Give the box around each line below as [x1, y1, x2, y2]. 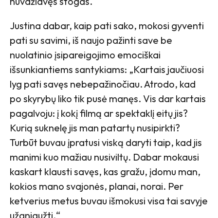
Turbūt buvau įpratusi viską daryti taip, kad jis [10, 136, 202, 148]
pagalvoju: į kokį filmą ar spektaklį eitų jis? [10, 107, 188, 119]
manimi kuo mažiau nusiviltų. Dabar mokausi [10, 150, 199, 163]
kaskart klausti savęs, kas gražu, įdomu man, [10, 165, 200, 178]
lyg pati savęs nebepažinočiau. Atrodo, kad [10, 77, 196, 90]
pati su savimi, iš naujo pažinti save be [10, 34, 172, 46]
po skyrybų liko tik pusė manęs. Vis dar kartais [10, 92, 206, 105]
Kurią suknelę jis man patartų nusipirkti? [10, 121, 180, 134]
